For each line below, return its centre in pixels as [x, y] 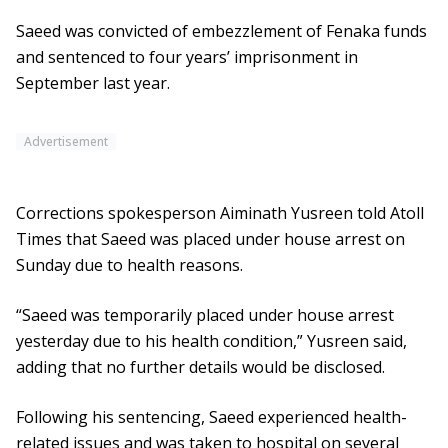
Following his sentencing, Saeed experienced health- [211, 417]
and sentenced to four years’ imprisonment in [187, 57]
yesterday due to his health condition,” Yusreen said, [211, 341]
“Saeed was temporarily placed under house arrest [205, 315]
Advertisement [66, 142]
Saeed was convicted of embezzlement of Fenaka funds [221, 31]
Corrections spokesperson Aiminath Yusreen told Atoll [220, 213]
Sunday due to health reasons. [129, 265]
